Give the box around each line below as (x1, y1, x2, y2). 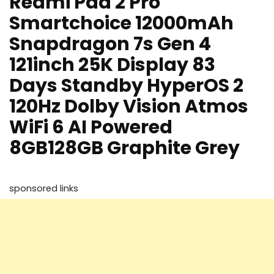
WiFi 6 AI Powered (9, 114, 172, 141)
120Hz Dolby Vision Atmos (9, 94, 248, 120)
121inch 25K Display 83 (9, 52, 215, 78)
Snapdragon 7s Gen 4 (9, 31, 211, 57)
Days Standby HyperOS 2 (9, 73, 243, 99)
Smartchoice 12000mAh (9, 10, 234, 37)
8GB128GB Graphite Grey (9, 135, 240, 161)
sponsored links (9, 182, 78, 195)
